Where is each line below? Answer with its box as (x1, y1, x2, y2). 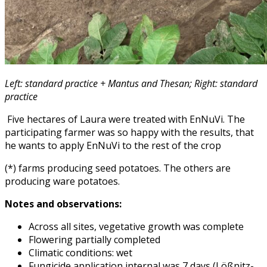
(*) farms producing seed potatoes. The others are (5, 161, 231, 175)
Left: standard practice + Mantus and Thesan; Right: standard (5, 76, 257, 90)
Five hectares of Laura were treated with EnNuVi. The (7, 112, 245, 126)
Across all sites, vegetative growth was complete (29, 219, 244, 233)
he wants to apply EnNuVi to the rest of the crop (5, 138, 221, 152)
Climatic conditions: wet (29, 246, 132, 259)
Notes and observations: (5, 197, 122, 210)
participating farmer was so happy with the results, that (5, 125, 254, 139)
